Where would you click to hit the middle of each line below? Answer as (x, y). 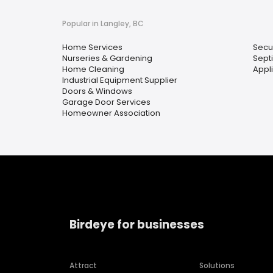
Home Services (92, 47)
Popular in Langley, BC (103, 23)
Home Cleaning (93, 69)
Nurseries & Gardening (107, 58)
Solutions (217, 266)
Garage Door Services (106, 102)
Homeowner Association (111, 113)
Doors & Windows (97, 91)
